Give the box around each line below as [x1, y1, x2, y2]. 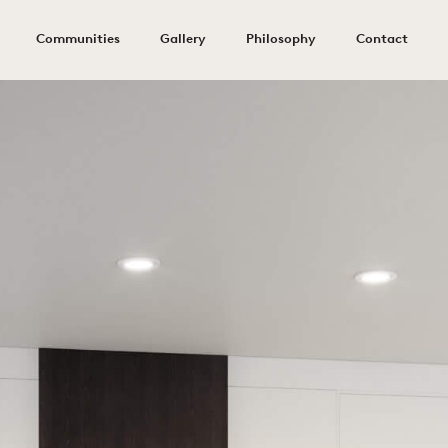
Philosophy [246, 33, 316, 46]
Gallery [160, 33, 206, 46]
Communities [36, 33, 120, 46]
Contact [356, 33, 408, 46]
